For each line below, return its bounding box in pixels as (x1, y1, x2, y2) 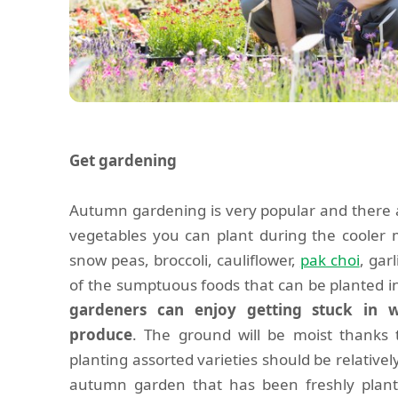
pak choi (299, 250, 360, 271)
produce (69, 324, 132, 346)
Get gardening (69, 150, 177, 171)
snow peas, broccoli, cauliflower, (69, 250, 300, 271)
